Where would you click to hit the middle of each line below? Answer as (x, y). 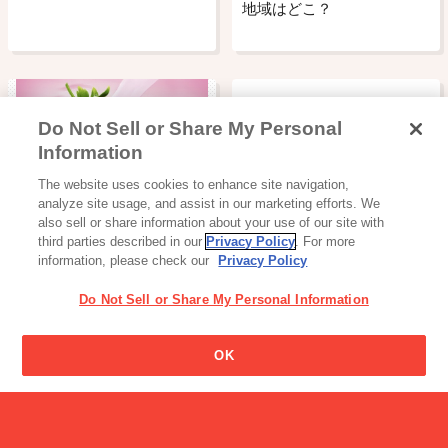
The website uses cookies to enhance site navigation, (194, 184)
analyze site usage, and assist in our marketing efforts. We (209, 203)
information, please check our (126, 260)
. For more (325, 241)
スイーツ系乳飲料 (78, 199)
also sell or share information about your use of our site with (211, 222)
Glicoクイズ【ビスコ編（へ (334, 395)
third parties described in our (122, 241)
